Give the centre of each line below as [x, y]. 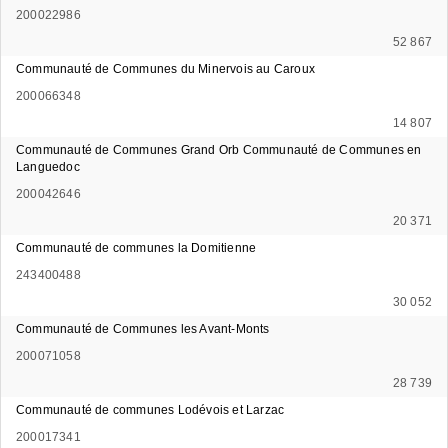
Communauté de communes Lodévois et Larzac [150, 409]
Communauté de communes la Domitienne [136, 247]
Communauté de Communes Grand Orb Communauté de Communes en [219, 149]
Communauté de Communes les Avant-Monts [143, 328]
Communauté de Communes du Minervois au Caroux [165, 68]
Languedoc [48, 166]
